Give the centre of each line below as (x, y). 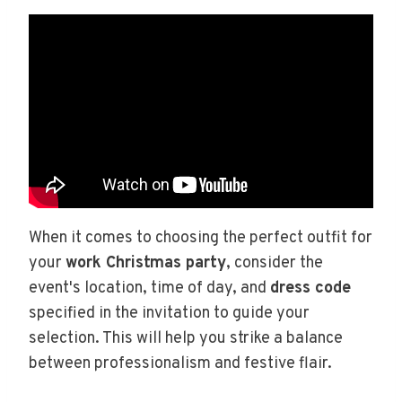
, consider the (275, 263)
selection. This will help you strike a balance (186, 338)
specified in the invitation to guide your (169, 313)
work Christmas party (146, 263)
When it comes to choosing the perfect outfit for (201, 238)
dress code (310, 288)
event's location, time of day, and (149, 288)
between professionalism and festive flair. (180, 363)
